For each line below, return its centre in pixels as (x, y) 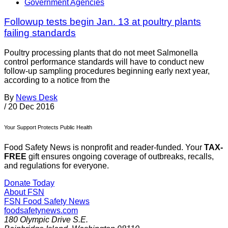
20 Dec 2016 (31, 107)
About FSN (24, 192)
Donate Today (29, 183)
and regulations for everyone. (56, 166)
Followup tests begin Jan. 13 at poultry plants (103, 22)
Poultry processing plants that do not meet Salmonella (101, 53)
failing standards (40, 33)
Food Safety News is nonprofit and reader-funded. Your (104, 148)
